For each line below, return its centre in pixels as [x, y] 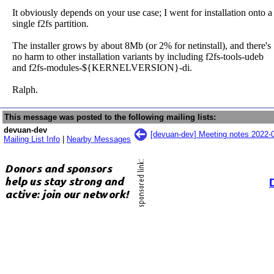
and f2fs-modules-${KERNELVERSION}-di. [102, 68]
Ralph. [25, 90]
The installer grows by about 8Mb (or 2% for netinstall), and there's [142, 46]
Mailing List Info [32, 139]
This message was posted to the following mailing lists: [110, 117]
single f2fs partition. [50, 24]
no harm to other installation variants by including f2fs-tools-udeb [138, 57]
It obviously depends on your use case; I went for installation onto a [142, 13]
